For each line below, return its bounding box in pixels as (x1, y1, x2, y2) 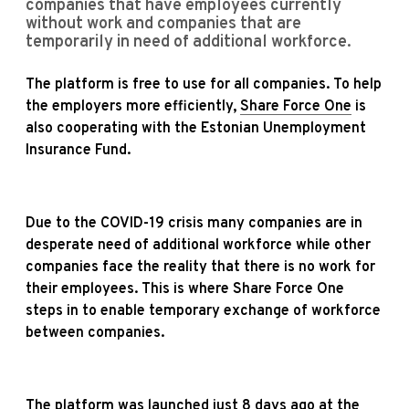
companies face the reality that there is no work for (26, 258, 375, 277)
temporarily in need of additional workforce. (26, 32, 351, 53)
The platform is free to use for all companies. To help (26, 76, 382, 94)
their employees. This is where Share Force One (26, 280, 344, 299)
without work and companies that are (26, 14, 301, 35)
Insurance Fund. (26, 142, 131, 160)
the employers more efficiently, (26, 98, 240, 116)
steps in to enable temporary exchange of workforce (26, 302, 381, 320)
